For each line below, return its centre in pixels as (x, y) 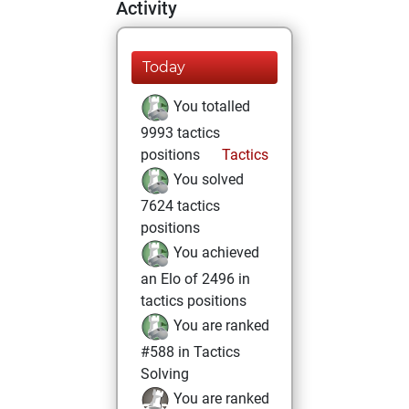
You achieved (215, 253)
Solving (165, 374)
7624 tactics (180, 206)
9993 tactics (180, 133)
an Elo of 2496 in (195, 279)
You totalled (210, 107)
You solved (207, 180)
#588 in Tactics (190, 352)
